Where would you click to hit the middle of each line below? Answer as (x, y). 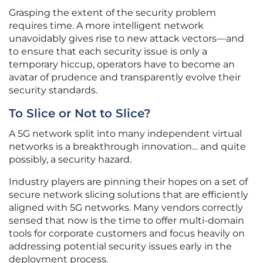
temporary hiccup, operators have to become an (122, 65)
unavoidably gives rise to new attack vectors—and (127, 39)
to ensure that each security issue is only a (108, 52)
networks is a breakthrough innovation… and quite (127, 147)
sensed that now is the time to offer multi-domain (127, 221)
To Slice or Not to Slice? (80, 114)
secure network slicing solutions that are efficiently (129, 195)
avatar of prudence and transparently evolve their (125, 77)
